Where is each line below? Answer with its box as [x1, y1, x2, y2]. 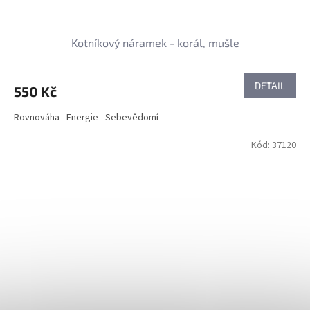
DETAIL [255, 79, 285, 91]
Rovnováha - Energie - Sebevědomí [14, 110, 158, 125]
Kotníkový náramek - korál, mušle [71, 35, 239, 49]
